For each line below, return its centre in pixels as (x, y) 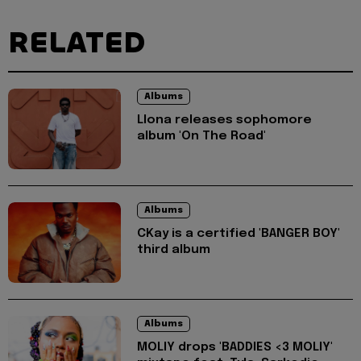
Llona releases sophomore (224, 120)
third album (174, 250)
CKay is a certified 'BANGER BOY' (239, 234)
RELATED (77, 43)
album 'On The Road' (201, 137)
